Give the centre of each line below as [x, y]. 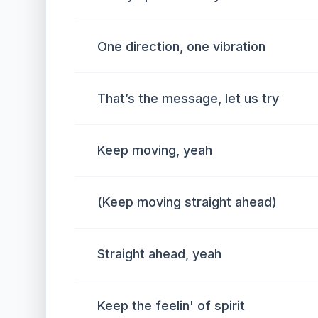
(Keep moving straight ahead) [187, 202]
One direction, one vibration [181, 46]
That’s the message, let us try [188, 98]
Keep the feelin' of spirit [171, 306]
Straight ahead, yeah [159, 254]
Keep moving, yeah [155, 150]
